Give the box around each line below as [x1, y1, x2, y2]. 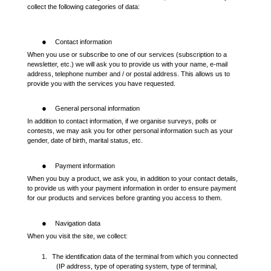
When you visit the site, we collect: [27, 232, 128, 240]
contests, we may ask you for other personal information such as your [27, 127, 233, 135]
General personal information [55, 105, 140, 113]
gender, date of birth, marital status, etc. [27, 137, 143, 145]
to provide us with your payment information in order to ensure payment [27, 184, 236, 192]
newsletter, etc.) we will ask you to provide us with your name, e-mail [27, 60, 227, 68]
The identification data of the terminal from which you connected [52, 253, 238, 261]
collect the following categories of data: [27, 2, 140, 10]
